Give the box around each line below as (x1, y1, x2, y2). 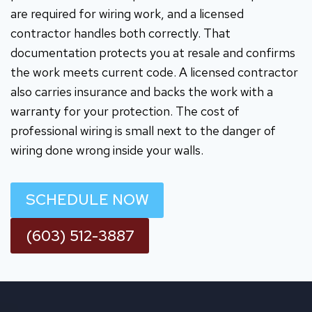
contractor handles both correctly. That (10, 24, 231, 41)
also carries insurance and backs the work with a (10, 83, 273, 100)
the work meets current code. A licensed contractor (10, 63, 298, 80)
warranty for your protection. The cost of (10, 102, 240, 119)
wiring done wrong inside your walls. (10, 141, 203, 158)
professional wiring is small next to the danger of (10, 122, 276, 139)
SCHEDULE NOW (25, 189, 149, 210)
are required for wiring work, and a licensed (10, 5, 244, 22)
